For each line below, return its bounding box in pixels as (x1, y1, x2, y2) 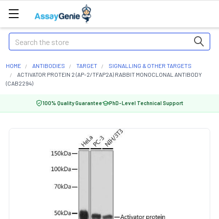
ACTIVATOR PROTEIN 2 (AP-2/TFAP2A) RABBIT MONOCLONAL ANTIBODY (17, 71, 202, 78)
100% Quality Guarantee (43, 100, 102, 106)
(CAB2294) (6, 80, 33, 87)
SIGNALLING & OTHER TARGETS (109, 62, 192, 69)
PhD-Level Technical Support (109, 100, 183, 106)
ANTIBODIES (32, 62, 65, 69)
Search (9, 34, 31, 43)
